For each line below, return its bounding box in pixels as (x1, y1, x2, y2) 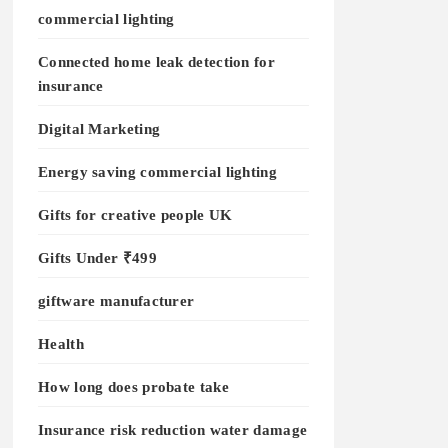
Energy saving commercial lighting (38, 163, 277, 180)
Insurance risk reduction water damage (38, 421, 308, 438)
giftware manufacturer (38, 292, 195, 309)
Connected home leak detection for (38, 53, 275, 70)
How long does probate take (38, 378, 229, 395)
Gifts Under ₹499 (38, 249, 157, 266)
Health (38, 335, 84, 352)
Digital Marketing (38, 120, 161, 137)
